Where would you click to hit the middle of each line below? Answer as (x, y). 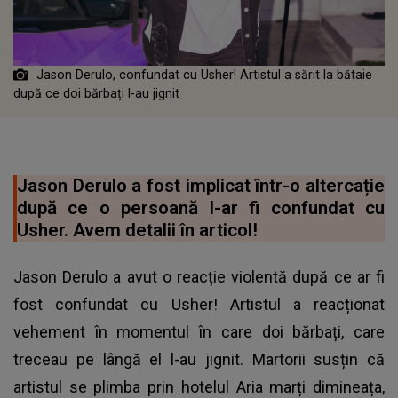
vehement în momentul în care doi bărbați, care (199, 332)
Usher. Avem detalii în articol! (137, 231)
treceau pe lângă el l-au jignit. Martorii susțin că (199, 360)
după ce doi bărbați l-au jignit (96, 94)
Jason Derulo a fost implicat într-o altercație (201, 186)
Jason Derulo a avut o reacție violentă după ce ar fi (199, 277)
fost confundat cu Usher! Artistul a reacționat (199, 305)
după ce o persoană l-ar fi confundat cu (201, 208)
